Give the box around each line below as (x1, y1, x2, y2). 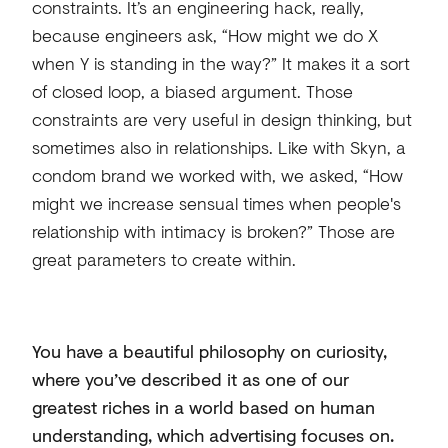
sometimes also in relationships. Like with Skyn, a (31, 134, 406, 161)
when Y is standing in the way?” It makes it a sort (31, 50, 410, 77)
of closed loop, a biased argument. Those (31, 78, 353, 105)
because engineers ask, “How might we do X (31, 22, 378, 49)
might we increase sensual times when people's (31, 190, 401, 217)
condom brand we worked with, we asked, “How (31, 162, 403, 189)
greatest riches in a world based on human (31, 394, 375, 421)
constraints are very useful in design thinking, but (31, 106, 412, 133)
